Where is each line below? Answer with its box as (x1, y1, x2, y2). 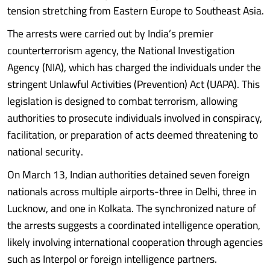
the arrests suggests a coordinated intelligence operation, (7, 215, 260, 235)
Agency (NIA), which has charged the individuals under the (7, 57, 261, 77)
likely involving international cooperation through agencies (7, 232, 263, 252)
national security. (7, 142, 83, 162)
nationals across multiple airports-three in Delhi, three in (7, 181, 256, 201)
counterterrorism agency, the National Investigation (7, 40, 234, 60)
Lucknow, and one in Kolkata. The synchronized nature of (7, 198, 256, 218)
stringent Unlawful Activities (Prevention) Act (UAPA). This (7, 74, 260, 94)
